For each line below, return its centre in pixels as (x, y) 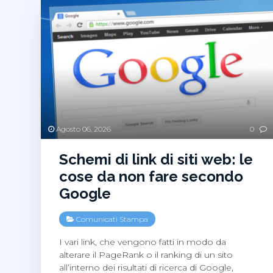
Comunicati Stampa (112, 219)
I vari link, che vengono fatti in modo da (143, 242)
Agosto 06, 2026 (83, 129)
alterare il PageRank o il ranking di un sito (146, 255)
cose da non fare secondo (151, 177)
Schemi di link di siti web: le (156, 160)
